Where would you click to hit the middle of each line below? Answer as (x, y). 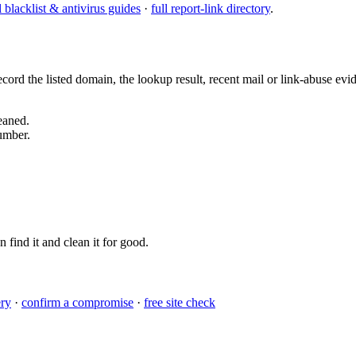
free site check (180, 302)
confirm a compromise (77, 302)
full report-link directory (211, 9)
